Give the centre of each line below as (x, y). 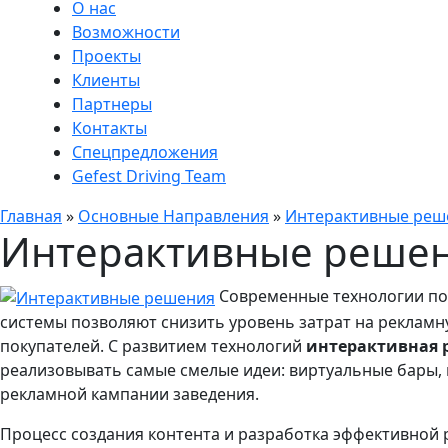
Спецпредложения (145, 152)
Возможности (126, 32)
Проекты (106, 56)
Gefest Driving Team (149, 176)
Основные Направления (173, 216)
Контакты (109, 128)
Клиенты (106, 80)
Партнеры (112, 104)
